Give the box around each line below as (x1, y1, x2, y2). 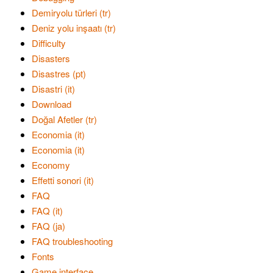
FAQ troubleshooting (32, 235, 113, 247)
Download (32, 97, 71, 110)
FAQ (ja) (32, 219, 65, 232)
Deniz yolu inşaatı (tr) (32, 21, 116, 34)
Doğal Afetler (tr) (32, 113, 97, 126)
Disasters (32, 52, 70, 65)
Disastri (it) (32, 82, 75, 95)
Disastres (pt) (32, 67, 86, 80)
